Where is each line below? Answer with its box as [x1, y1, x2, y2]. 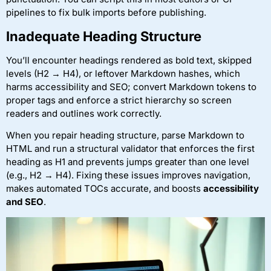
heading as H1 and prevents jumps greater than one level [6, 155, 249, 168]
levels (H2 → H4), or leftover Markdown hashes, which [6, 67, 240, 79]
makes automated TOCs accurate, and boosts [6, 182, 203, 194]
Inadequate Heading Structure [6, 28, 201, 44]
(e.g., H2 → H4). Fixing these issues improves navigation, [6, 169, 250, 181]
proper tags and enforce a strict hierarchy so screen [6, 94, 232, 106]
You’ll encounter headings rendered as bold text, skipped [6, 54, 252, 66]
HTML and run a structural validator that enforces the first [6, 142, 255, 154]
